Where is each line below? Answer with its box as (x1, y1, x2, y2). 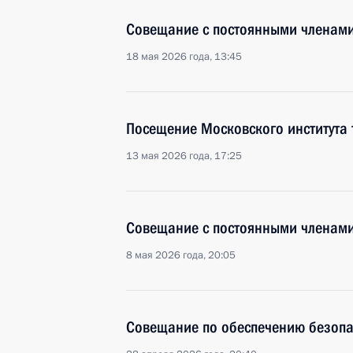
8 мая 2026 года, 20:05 (126, 248, 236, 262)
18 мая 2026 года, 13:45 (126, 50, 242, 64)
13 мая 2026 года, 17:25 (126, 149, 242, 163)
